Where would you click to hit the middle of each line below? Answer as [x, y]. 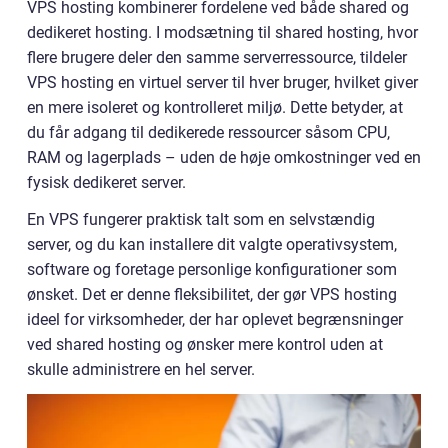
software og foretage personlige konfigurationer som [212, 269]
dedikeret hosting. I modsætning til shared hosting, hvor [222, 32]
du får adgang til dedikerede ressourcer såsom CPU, [208, 132]
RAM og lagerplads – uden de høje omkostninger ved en [224, 157]
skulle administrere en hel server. [141, 369]
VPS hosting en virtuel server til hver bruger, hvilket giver [222, 82]
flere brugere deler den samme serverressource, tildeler [217, 57]
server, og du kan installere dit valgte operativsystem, [212, 244]
